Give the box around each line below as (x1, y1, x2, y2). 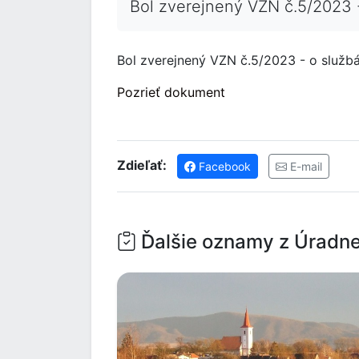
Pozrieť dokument (117, 84, 225, 100)
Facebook (196, 159, 251, 173)
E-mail (287, 159, 322, 173)
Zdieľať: (117, 156, 167, 173)
